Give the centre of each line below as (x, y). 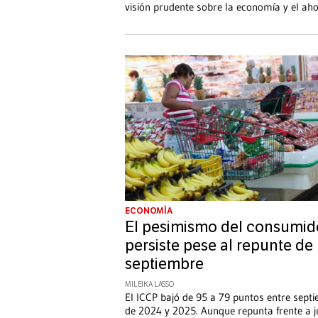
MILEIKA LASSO (149, 284)
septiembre (164, 264)
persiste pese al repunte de (219, 245)
